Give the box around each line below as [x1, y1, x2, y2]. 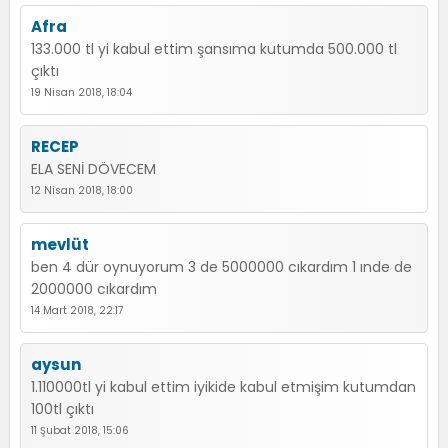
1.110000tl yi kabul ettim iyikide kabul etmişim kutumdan [31, 377, 416, 397]
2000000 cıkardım [31, 279, 157, 299]
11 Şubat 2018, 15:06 [31, 423, 129, 438]
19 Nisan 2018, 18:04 [31, 85, 132, 100]
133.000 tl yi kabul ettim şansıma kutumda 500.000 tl [31, 39, 397, 59]
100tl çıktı [31, 399, 94, 419]
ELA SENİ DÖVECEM [31, 159, 156, 179]
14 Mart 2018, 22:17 [31, 303, 123, 318]
